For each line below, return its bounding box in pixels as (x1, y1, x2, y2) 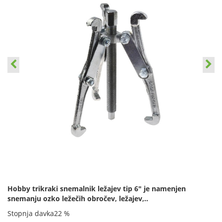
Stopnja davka (7, 209, 54, 218)
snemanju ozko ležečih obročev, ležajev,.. (7, 194, 148, 203)
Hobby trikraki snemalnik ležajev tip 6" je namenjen (7, 184, 186, 193)
